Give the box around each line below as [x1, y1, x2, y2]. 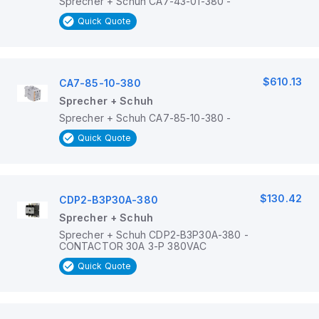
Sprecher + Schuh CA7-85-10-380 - [58, 112, 231, 124]
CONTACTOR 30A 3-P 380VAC [58, 240, 207, 252]
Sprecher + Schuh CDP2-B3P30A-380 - [58, 229, 249, 241]
